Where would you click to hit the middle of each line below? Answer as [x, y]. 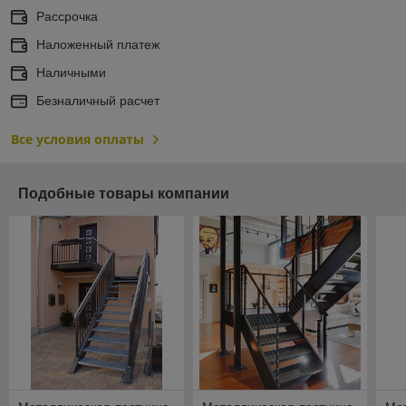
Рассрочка [67, 16]
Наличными [71, 72]
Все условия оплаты [77, 139]
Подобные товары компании [124, 193]
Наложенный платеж [98, 44]
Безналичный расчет [98, 100]
